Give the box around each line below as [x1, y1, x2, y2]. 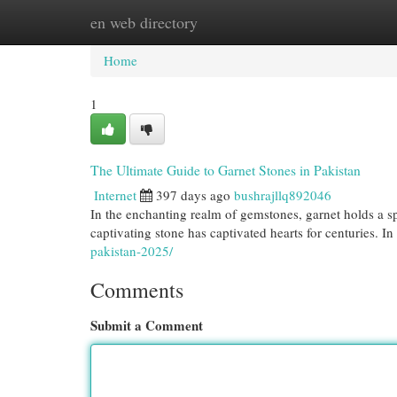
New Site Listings [177, 13, 274, 31]
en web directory [90, 12, 198, 33]
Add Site [300, 13, 348, 31]
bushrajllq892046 [234, 186, 331, 204]
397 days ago [156, 186, 230, 204]
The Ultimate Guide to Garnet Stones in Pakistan [90, 160, 361, 179]
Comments [90, 276, 183, 304]
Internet [94, 186, 136, 204]
